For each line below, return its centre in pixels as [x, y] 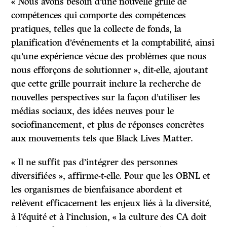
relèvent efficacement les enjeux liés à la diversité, [111, 203]
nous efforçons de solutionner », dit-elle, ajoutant [110, 70]
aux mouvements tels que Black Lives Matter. [102, 139]
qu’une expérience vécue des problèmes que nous [109, 56]
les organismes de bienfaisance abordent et [97, 190]
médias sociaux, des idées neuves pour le [93, 111]
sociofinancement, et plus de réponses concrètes [108, 125]
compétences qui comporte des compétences [99, 15]
